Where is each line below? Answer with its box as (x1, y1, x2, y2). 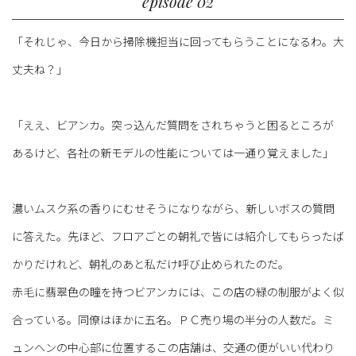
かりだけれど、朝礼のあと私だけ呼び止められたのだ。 (12, 256, 289, 273)
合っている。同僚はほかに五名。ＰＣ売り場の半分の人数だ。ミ (12, 311, 334, 328)
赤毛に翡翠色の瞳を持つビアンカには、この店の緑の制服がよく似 (12, 284, 344, 300)
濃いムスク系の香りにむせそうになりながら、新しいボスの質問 (12, 200, 335, 217)
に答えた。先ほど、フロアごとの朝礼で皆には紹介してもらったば (12, 228, 344, 245)
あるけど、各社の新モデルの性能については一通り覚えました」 (12, 145, 334, 161)
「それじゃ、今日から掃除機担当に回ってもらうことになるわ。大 (12, 33, 344, 50)
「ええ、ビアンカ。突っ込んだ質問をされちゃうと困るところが (12, 117, 334, 133)
